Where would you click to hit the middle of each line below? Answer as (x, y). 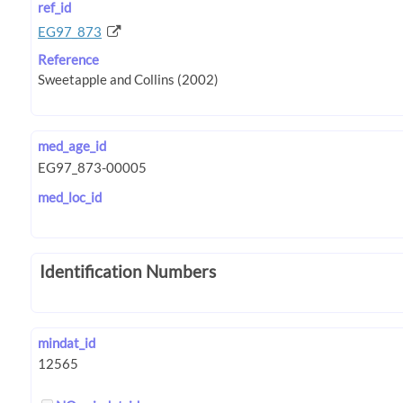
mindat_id (67, 343)
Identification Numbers (128, 271)
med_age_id (72, 146)
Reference (69, 59)
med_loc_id (70, 197)
